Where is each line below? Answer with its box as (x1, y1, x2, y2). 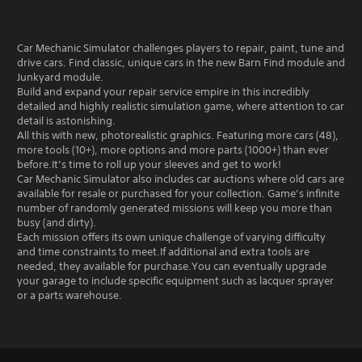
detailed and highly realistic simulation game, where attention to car (17, 99, 344, 113)
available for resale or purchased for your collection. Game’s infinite (17, 187, 339, 200)
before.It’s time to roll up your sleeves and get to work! (17, 158, 281, 171)
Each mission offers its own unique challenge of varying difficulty (17, 230, 326, 244)
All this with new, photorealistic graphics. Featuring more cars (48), (17, 128, 339, 142)
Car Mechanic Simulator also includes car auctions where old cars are (17, 172, 344, 186)
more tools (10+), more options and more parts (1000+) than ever (17, 143, 329, 157)
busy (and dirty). (17, 216, 96, 229)
